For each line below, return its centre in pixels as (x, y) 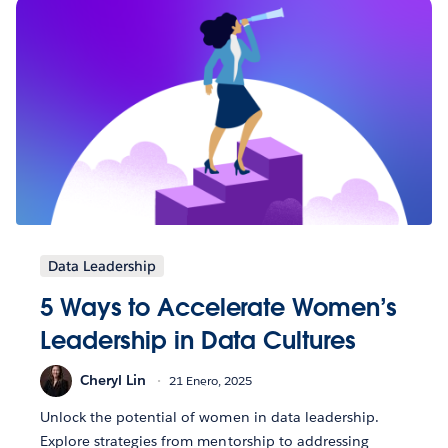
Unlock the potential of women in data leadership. (209, 416)
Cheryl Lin (113, 380)
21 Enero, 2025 (210, 381)
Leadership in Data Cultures (198, 340)
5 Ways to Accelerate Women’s (219, 307)
